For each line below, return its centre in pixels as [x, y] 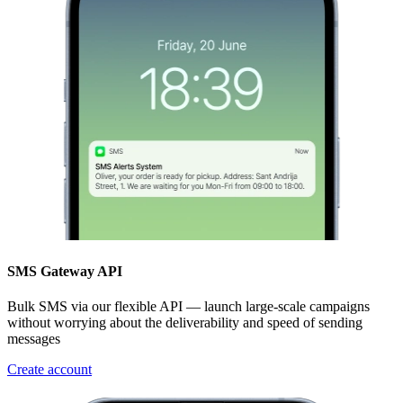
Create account [49, 369]
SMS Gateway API [65, 271]
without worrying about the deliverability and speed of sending [185, 322]
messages [34, 338]
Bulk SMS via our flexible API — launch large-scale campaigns [188, 306]
